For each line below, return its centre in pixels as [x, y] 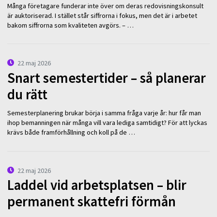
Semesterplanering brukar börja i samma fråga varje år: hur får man [104, 113]
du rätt [27, 94]
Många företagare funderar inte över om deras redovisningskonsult [105, 6]
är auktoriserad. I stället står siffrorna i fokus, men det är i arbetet [102, 15]
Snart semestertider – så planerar [107, 78]
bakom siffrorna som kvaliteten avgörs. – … [70, 25]
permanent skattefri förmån [92, 202]
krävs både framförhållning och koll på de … [71, 132]
